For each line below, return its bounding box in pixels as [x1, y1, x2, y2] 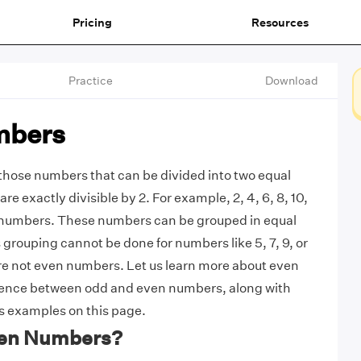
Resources [251, 15, 309, 30]
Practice [68, 73, 114, 88]
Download [264, 73, 318, 88]
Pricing [72, 15, 112, 30]
